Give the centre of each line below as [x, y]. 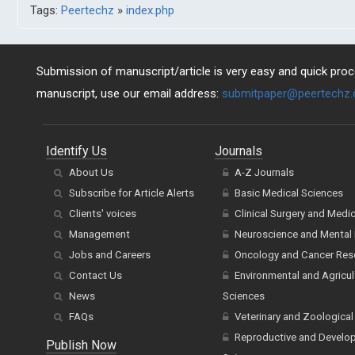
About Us [91, 172]
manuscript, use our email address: [129, 94]
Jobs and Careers [110, 255]
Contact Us [95, 275]
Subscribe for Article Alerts [132, 193]
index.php [150, 10]
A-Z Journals [264, 172]
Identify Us [76, 151]
